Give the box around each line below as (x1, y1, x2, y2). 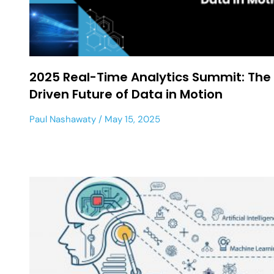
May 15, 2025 (102, 113, 160, 125)
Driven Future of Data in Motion (29, 85, 223, 103)
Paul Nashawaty (29, 113, 96, 125)
